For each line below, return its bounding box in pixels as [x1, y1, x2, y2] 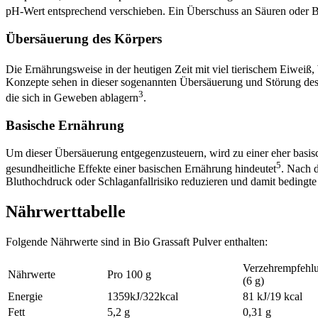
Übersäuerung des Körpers [6, 31, 162, 46]
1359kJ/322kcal [107, 290, 178, 302]
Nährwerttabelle [6, 202, 126, 221]
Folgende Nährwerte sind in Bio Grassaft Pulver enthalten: [6, 235, 268, 248]
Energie [8, 290, 43, 302]
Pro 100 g [107, 268, 151, 280]
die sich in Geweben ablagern [6, 92, 138, 104]
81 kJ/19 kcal [243, 290, 302, 302]
